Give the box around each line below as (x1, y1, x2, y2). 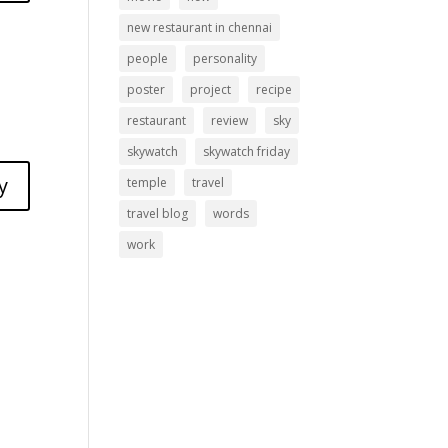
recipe (256, 81, 293, 98)
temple (127, 174, 168, 191)
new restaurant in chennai (127, 19, 273, 36)
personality (193, 50, 258, 67)
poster (127, 81, 166, 98)
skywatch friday (203, 143, 291, 160)
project (190, 81, 232, 98)
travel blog (127, 205, 189, 222)
